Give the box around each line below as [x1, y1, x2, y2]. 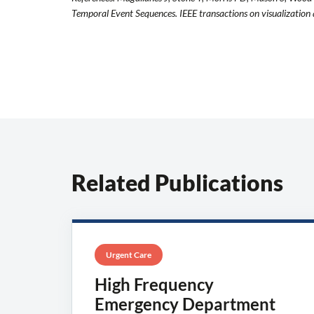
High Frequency [95, 274, 214, 295]
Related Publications [71, 169, 283, 197]
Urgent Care [106, 250, 151, 261]
